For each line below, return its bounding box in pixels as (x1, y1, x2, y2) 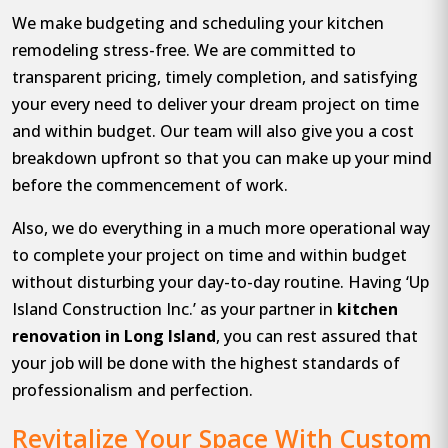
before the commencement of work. (12, 174, 288, 197)
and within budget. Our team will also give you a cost (12, 120, 414, 143)
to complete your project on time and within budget (12, 244, 407, 267)
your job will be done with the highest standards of (12, 352, 400, 375)
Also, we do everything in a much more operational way (12, 217, 430, 240)
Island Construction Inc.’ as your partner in (12, 298, 337, 321)
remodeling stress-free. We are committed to (12, 39, 356, 62)
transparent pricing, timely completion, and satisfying (12, 66, 418, 89)
